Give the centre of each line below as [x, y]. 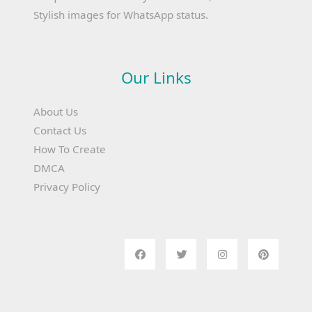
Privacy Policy [67, 187]
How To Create [70, 149]
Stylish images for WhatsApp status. [121, 15]
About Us [56, 112]
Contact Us [60, 131]
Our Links [156, 78]
